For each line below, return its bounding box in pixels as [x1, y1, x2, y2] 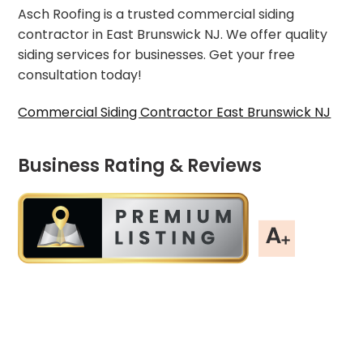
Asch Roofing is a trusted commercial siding [18, 4, 295, 23]
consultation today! [18, 65, 143, 84]
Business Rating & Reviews [18, 152, 263, 178]
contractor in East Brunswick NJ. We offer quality [18, 24, 328, 44]
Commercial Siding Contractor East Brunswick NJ [18, 102, 331, 122]
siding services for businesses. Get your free [18, 45, 296, 64]
